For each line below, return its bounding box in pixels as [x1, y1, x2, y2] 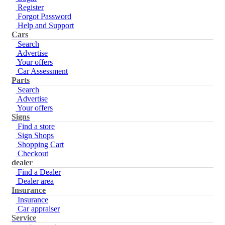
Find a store [16, 122, 55, 131]
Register [16, 3, 44, 12]
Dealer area [16, 177, 54, 186]
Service [12, 213, 37, 222]
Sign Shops [16, 131, 54, 140]
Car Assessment [16, 67, 68, 76]
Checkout [16, 149, 49, 158]
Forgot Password [16, 12, 72, 21]
